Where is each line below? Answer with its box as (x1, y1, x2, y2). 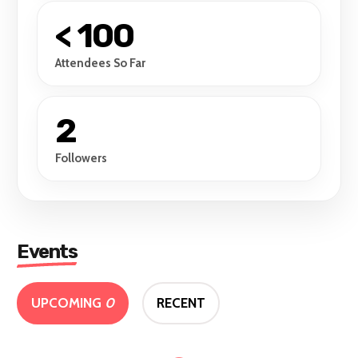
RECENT (157, 294, 206, 311)
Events (17, 240, 78, 263)
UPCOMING (31, 294, 105, 311)
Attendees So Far (55, 55, 146, 70)
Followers (55, 150, 108, 165)
